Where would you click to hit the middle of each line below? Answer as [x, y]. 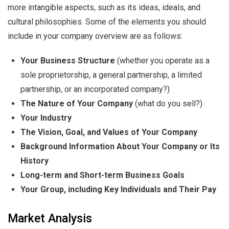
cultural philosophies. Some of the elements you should [107, 22]
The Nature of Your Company [77, 104]
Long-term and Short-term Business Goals [102, 175]
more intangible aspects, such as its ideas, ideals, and [104, 7]
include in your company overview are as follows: [95, 36]
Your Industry [46, 118]
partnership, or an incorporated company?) [95, 89]
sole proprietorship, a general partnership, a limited [111, 75]
